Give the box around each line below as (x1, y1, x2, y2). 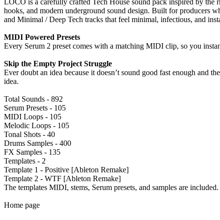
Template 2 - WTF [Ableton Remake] (4, 174, 121, 183)
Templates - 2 (4, 156, 46, 165)
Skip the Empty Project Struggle (4, 59, 112, 68)
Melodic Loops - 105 (4, 121, 69, 130)
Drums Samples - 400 (4, 138, 71, 147)
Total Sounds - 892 (4, 94, 63, 103)
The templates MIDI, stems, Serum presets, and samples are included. (4, 183, 219, 192)
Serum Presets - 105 (4, 103, 66, 112)
